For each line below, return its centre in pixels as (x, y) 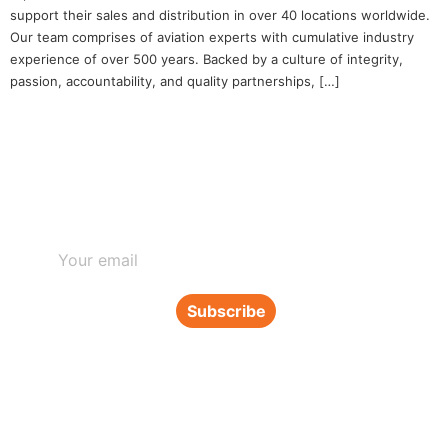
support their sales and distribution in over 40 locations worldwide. (220, 14)
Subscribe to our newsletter (224, 201)
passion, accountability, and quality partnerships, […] (175, 80)
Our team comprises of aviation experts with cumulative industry (212, 36)
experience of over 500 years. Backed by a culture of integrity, (206, 58)
